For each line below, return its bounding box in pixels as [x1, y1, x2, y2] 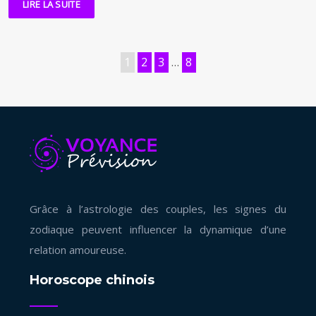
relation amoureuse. [30, 243, 126, 257]
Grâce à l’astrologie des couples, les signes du [30, 202, 286, 217]
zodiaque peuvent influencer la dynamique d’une [30, 222, 286, 237]
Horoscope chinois [30, 272, 154, 288]
